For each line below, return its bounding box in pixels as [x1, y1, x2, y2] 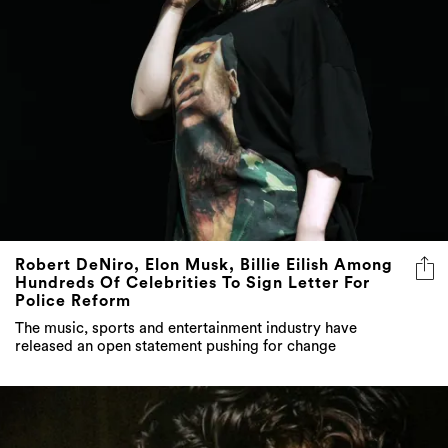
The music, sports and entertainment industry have [15, 321, 357, 337]
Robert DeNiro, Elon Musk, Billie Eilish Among [15, 257, 393, 274]
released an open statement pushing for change [15, 339, 336, 355]
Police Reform [15, 293, 131, 310]
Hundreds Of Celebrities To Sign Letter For [15, 275, 370, 292]
